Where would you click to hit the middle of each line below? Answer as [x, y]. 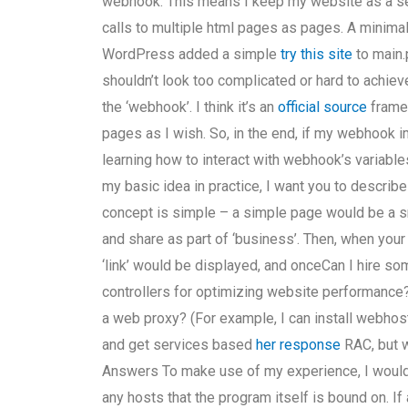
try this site [317, 54]
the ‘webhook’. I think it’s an [190, 107]
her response [299, 345]
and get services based [179, 345]
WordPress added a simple [192, 54]
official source [323, 107]
